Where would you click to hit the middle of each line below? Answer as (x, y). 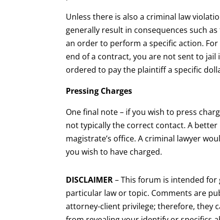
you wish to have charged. (114, 151)
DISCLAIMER (90, 179)
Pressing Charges (99, 91)
